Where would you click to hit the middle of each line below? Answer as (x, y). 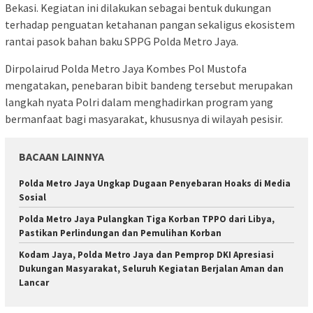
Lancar (34, 282)
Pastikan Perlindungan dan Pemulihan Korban (120, 233)
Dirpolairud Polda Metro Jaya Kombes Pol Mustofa (126, 68)
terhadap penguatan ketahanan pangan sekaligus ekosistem (150, 24)
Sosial (32, 197)
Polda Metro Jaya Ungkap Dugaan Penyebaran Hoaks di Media (155, 183)
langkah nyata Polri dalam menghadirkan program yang (139, 102)
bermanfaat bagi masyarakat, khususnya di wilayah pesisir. (144, 118)
